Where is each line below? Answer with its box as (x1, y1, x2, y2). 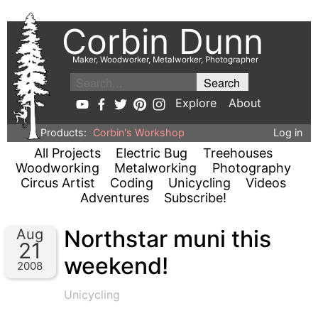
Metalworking (114, 160, 197, 175)
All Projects (34, 146, 102, 160)
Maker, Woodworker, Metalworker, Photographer (72, 55, 258, 65)
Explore (175, 95, 217, 110)
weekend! (64, 252, 169, 280)
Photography (212, 160, 291, 175)
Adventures (79, 190, 149, 205)
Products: (40, 126, 89, 138)
